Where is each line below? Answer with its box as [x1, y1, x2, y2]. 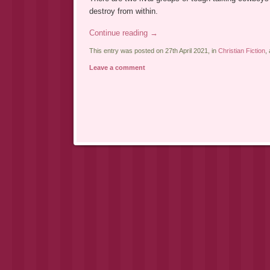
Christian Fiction [218, 47, 265, 55]
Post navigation [84, 144, 139, 154]
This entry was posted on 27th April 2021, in [89, 47, 218, 55]
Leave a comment [89, 64, 145, 72]
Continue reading [89, 28, 150, 38]
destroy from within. [89, 7, 158, 16]
